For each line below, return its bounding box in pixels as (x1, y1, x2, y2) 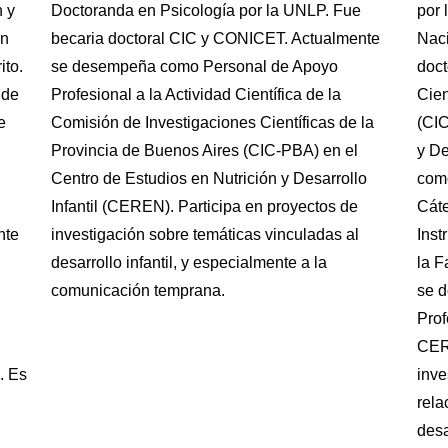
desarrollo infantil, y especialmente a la (50, 254, 327, 271)
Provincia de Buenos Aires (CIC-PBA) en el (50, 142, 358, 159)
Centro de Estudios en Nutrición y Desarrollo (50, 170, 367, 187)
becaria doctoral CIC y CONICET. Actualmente (50, 30, 380, 47)
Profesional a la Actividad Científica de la (50, 86, 341, 103)
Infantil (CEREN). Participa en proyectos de (50, 198, 358, 215)
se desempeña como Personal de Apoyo (50, 58, 338, 75)
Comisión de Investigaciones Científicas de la (50, 114, 374, 131)
